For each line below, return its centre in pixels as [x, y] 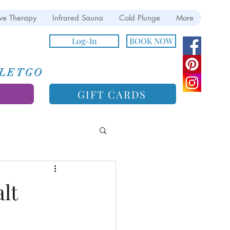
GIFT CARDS [112, 94]
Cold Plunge [140, 18]
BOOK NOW [151, 41]
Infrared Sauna [78, 18]
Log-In [84, 41]
